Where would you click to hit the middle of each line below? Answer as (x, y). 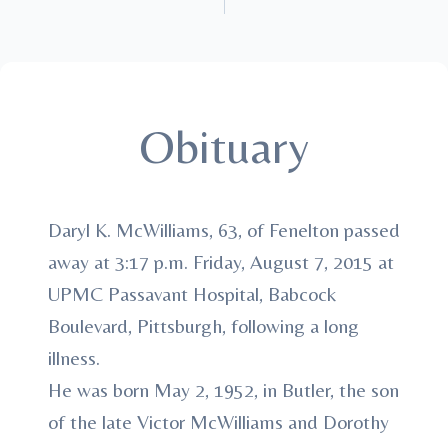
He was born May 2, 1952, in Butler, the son (223, 389)
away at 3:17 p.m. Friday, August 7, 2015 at (221, 261)
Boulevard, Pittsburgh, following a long (203, 325)
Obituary (224, 146)
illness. (74, 357)
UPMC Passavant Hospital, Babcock (192, 293)
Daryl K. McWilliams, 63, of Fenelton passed (224, 229)
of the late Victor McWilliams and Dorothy (218, 421)
